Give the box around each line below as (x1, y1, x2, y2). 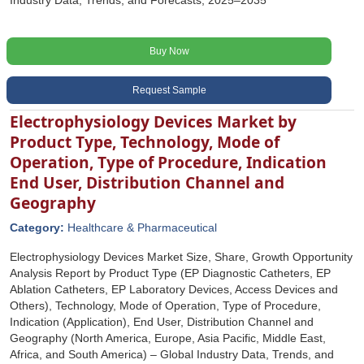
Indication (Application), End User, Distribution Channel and (10, 315, 314, 328)
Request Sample (132, 84, 206, 96)
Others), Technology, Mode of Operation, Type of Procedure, (10, 299, 321, 312)
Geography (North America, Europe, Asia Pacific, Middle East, (10, 331, 326, 344)
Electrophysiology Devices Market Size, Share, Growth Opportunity (10, 250, 353, 263)
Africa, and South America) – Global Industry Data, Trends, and (10, 348, 334, 361)
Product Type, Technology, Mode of (10, 131, 279, 153)
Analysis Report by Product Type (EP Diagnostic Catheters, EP (10, 266, 331, 279)
